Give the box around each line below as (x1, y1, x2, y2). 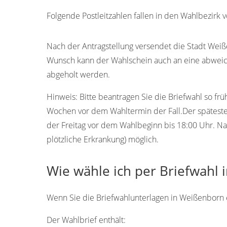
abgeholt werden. (47, 68, 110, 80)
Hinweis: (47, 91, 78, 102)
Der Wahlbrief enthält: (47, 214, 126, 225)
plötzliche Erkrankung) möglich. (47, 133, 159, 145)
